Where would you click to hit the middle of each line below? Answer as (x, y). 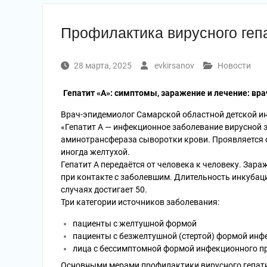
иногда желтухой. (95, 152)
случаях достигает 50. (104, 190)
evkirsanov (174, 66)
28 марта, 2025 (103, 66)
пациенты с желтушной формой (135, 223)
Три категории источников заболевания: (140, 202)
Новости (234, 66)
